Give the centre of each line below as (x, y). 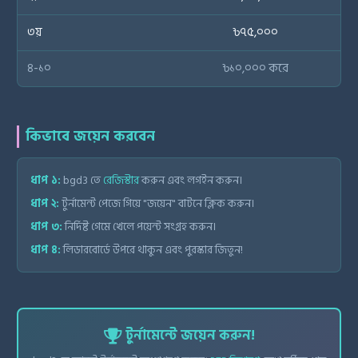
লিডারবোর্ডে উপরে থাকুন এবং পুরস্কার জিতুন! (152, 250)
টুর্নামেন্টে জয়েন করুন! (188, 335)
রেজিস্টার (121, 181)
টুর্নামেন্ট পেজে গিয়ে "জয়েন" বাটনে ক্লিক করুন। (157, 204)
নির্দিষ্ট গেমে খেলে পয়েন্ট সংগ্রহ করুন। (139, 227)
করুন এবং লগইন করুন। (191, 181)
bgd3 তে (82, 181)
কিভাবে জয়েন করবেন (90, 137)
